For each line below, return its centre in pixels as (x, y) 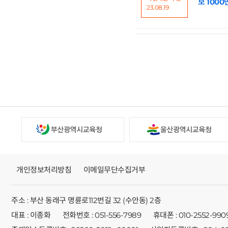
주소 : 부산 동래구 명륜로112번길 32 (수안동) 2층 (86, 201)
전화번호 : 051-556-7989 (102, 215)
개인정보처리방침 (44, 170)
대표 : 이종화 (31, 215)
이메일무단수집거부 (114, 170)
